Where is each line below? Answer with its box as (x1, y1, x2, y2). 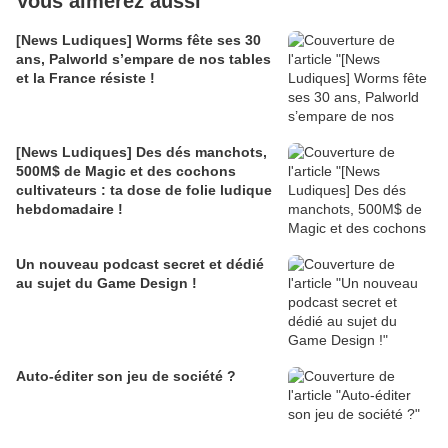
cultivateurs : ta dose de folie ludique (16, 182, 272, 199)
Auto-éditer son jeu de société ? (16, 368, 236, 385)
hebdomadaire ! (16, 201, 123, 218)
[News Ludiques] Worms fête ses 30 (16, 32, 261, 49)
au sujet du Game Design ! (16, 275, 197, 292)
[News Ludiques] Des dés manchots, (16, 144, 267, 161)
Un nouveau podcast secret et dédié (16, 256, 264, 273)
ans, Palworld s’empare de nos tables (16, 51, 271, 68)
